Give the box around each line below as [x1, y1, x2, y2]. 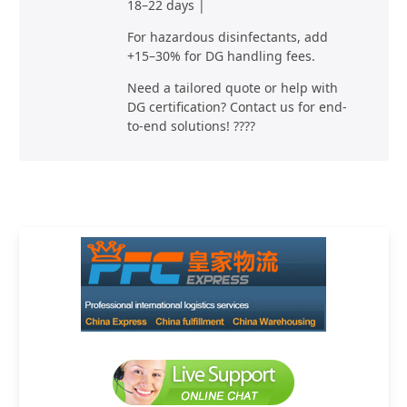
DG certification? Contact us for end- [126, 97, 347, 115]
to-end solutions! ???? [126, 116, 255, 134]
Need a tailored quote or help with [126, 78, 338, 96]
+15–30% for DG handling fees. [126, 46, 315, 65]
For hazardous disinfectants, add [126, 27, 328, 45]
